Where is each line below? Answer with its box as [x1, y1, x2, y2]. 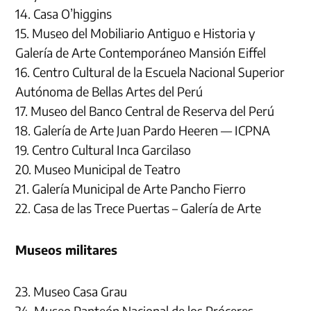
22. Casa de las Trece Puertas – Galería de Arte [15, 199, 262, 216]
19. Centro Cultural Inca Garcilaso [15, 141, 192, 158]
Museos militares [15, 241, 118, 258]
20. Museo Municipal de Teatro [15, 160, 181, 177]
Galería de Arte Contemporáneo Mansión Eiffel [15, 44, 267, 60]
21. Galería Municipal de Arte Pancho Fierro [15, 180, 246, 196]
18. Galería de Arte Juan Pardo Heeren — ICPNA [15, 121, 271, 138]
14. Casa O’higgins [15, 5, 112, 22]
